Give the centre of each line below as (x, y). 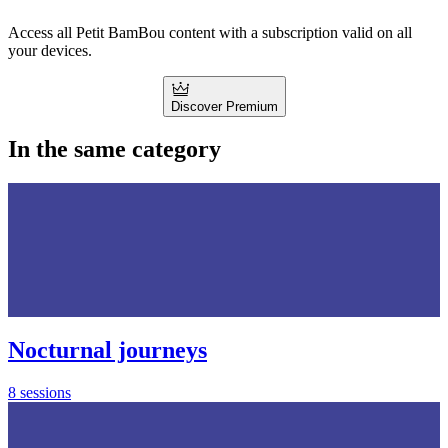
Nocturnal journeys (107, 350)
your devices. (50, 50)
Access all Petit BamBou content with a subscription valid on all (210, 32)
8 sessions (39, 393)
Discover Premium (224, 106)
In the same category (114, 149)
